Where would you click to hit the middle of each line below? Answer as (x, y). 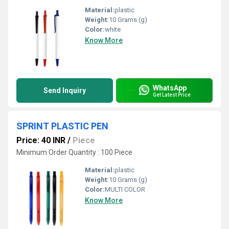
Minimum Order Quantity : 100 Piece (74, 152)
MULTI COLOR (125, 189)
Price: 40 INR (41, 140)
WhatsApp (170, 88)
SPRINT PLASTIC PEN (62, 126)
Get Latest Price (172, 95)
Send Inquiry (65, 90)
